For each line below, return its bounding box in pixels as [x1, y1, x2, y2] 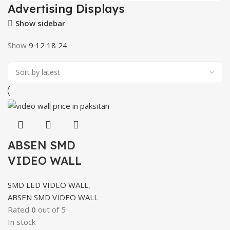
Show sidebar [15, 18, 65, 29]
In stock [8, 216, 35, 227]
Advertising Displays [8, 1, 125, 16]
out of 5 [36, 204, 66, 215]
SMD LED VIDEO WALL [8, 179, 88, 190]
